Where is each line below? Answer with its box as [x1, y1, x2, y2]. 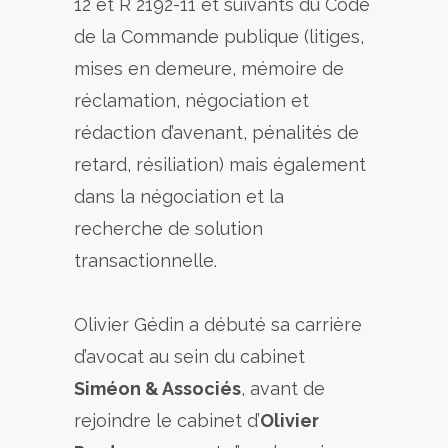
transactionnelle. [74, 250, 217, 271]
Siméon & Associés [74, 378, 241, 399]
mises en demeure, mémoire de [74, 58, 344, 79]
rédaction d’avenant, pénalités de [74, 122, 359, 143]
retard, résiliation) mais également [74, 154, 366, 175]
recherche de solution [74, 218, 263, 239]
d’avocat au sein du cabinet [74, 346, 305, 367]
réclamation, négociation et [74, 90, 309, 111]
